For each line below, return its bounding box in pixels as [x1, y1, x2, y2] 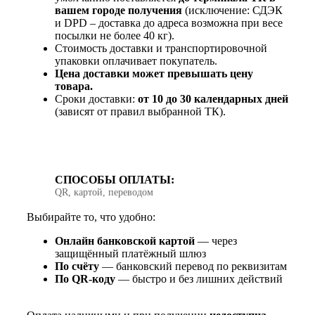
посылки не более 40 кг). [55, 30, 174, 42]
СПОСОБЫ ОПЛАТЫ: [55, 173, 174, 186]
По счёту [55, 260, 99, 273]
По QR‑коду [55, 273, 115, 285]
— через [195, 235, 237, 247]
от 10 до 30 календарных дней [138, 93, 288, 105]
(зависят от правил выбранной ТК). [55, 105, 226, 118]
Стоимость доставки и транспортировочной [55, 42, 267, 55]
